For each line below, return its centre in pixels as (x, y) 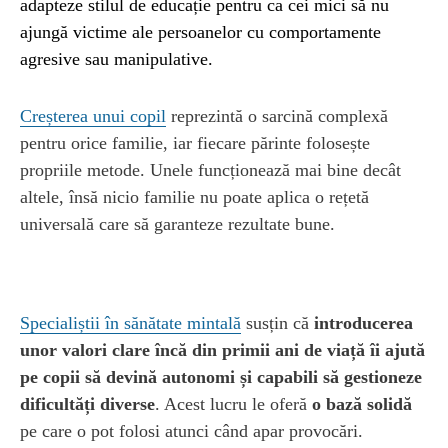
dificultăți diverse (87, 403)
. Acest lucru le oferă (233, 403)
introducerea (363, 322)
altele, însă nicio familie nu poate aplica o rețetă (194, 196)
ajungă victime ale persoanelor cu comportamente (200, 31)
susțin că (277, 322)
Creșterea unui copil (93, 115)
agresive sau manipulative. (116, 58)
